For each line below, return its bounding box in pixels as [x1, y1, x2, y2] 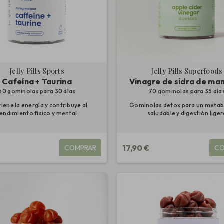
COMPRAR [64, 143, 96, 153]
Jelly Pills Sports [9, 66, 65, 76]
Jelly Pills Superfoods [151, 66, 223, 76]
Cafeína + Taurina [2, 76, 72, 87]
